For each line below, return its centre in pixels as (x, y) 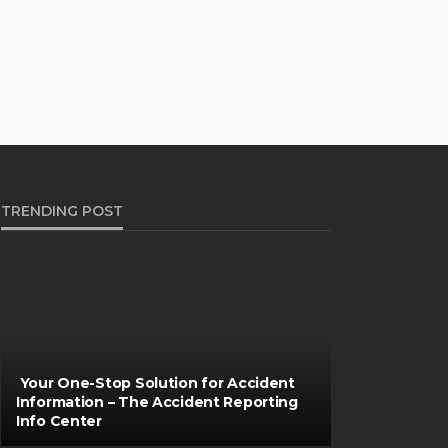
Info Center (59, 420)
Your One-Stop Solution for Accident (155, 382)
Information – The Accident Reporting (157, 401)
